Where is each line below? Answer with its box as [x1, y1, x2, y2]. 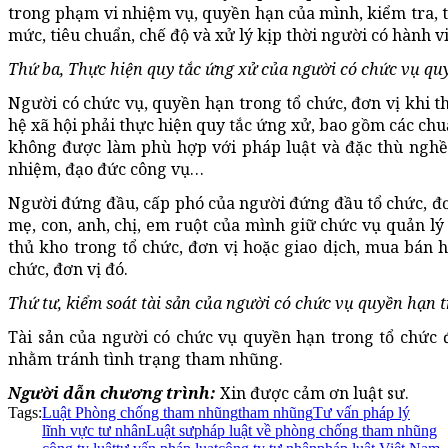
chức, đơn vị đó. [8, 258, 128, 281]
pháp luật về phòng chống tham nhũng [194, 422, 437, 440]
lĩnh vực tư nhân [42, 422, 146, 440]
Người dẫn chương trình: [8, 382, 216, 405]
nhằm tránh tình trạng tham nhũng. [8, 348, 283, 371]
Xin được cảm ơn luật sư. [216, 382, 409, 405]
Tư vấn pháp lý [313, 404, 410, 422]
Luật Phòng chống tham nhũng [42, 404, 238, 422]
